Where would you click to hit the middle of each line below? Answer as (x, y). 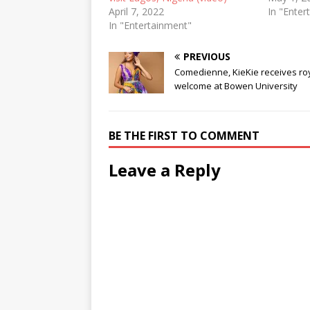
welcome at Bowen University (236, 85)
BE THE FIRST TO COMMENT (184, 135)
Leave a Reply (165, 170)
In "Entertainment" (150, 25)
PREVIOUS (207, 56)
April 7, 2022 (136, 11)
